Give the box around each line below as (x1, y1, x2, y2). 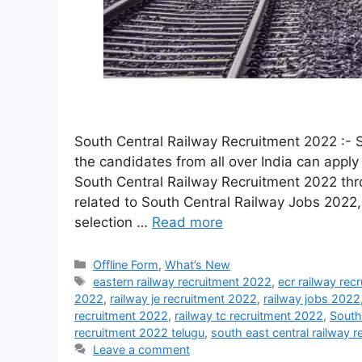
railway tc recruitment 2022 (175, 308, 323, 322)
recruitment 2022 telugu (74, 325, 204, 339)
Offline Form (93, 257, 159, 271)
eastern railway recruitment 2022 (93, 274, 272, 288)
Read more (152, 213, 223, 230)
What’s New (165, 257, 231, 271)
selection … (74, 213, 152, 230)
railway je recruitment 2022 (110, 291, 257, 305)
